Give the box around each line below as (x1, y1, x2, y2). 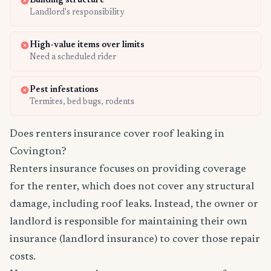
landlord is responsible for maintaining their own (10, 217, 247, 228)
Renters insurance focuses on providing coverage (10, 164, 246, 175)
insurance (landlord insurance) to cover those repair (10, 234, 260, 246)
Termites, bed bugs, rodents (30, 98, 134, 107)
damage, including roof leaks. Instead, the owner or (10, 199, 258, 211)
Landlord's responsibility (30, 8, 125, 18)
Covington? (10, 146, 67, 158)
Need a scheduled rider (30, 53, 116, 62)
